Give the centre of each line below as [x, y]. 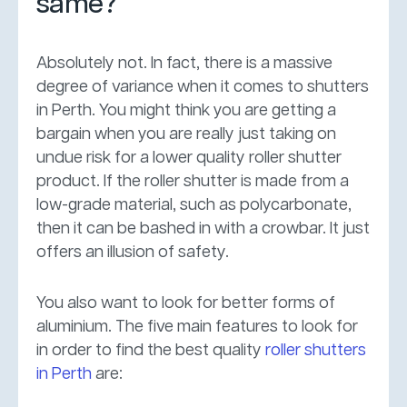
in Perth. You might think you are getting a [186, 110]
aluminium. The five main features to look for [197, 327]
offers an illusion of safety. [133, 252]
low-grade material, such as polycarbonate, [194, 205]
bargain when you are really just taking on [186, 134]
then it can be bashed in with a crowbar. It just [203, 228]
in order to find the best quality [151, 350]
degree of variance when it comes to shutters [203, 87]
